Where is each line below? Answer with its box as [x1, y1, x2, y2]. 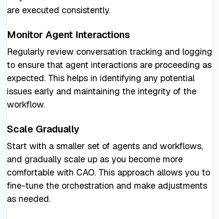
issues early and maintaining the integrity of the [6, 85, 197, 97]
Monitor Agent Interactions [6, 28, 130, 41]
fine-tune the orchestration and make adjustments [6, 179, 207, 191]
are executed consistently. [6, 4, 110, 16]
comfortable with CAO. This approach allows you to [6, 166, 210, 178]
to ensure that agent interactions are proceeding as [6, 59, 212, 70]
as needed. [6, 193, 50, 204]
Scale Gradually [6, 122, 79, 135]
